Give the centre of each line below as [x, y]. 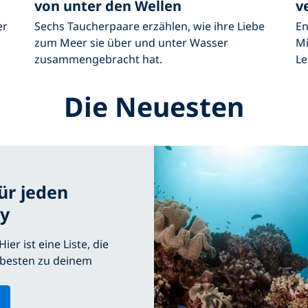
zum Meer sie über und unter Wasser [131, 43]
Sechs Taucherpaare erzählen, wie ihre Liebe [150, 26]
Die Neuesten [154, 107]
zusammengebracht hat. [98, 59]
